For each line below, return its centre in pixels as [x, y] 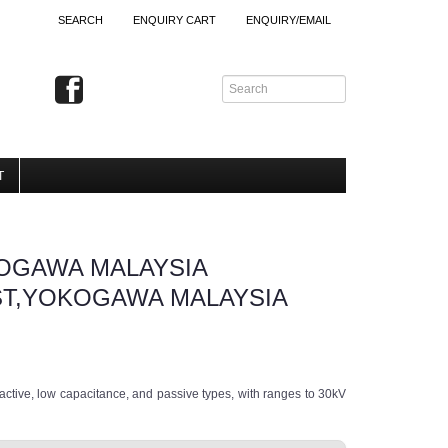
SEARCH [80, 20]
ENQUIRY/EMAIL [288, 20]
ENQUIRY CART [174, 20]
